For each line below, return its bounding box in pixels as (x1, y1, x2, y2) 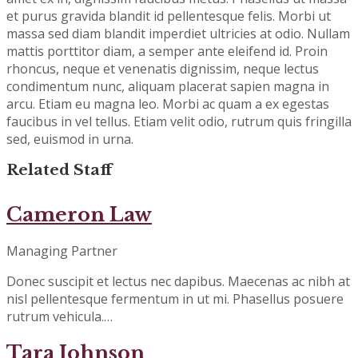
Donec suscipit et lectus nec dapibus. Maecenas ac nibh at (6, 272, 350, 290)
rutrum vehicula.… (6, 307, 113, 325)
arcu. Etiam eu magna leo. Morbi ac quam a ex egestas (6, 94, 329, 113)
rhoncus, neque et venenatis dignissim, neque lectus (6, 59, 319, 78)
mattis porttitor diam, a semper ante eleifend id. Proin (6, 42, 328, 60)
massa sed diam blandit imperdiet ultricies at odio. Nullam (6, 24, 350, 42)
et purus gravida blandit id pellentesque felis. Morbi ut (6, 6, 331, 25)
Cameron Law (6, 202, 152, 226)
